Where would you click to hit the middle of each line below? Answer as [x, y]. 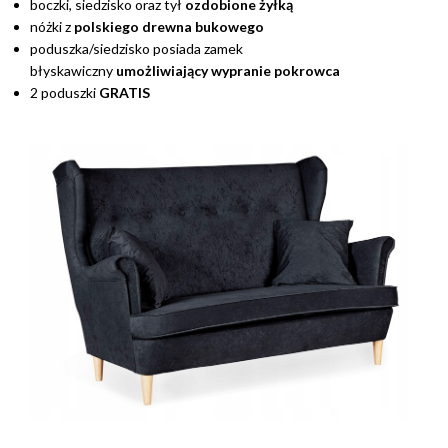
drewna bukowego [203, 27]
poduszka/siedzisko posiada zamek [136, 49]
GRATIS [124, 93]
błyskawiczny [73, 71]
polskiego [106, 27]
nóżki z [52, 27]
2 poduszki [64, 93]
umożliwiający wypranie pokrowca [228, 71]
